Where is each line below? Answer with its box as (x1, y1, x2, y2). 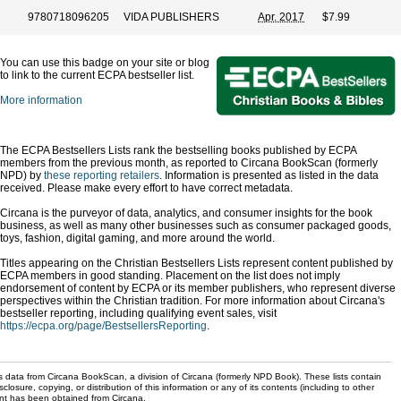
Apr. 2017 (258, 11, 304, 23)
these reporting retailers (44, 169, 159, 182)
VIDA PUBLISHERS (124, 11, 219, 23)
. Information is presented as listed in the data (159, 169, 379, 182)
